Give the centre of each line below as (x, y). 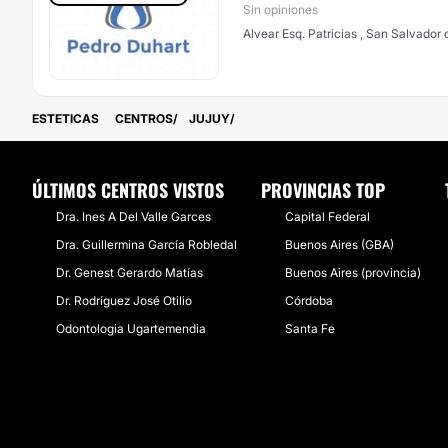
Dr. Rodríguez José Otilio (124, 300)
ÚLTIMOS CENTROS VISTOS (128, 190)
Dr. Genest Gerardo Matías (129, 272)
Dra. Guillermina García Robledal (146, 244)
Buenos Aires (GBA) (339, 244)
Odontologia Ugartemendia (131, 328)
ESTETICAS (65, 118)
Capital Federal (327, 216)
